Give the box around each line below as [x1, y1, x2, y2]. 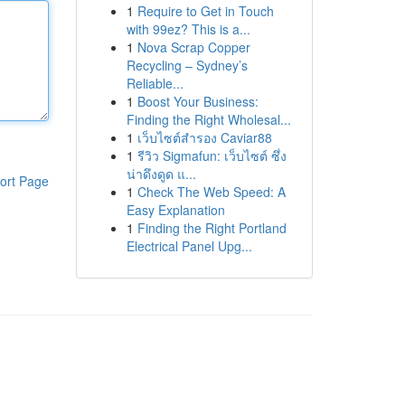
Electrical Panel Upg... [126, 237, 252, 255]
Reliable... [126, 74, 184, 92]
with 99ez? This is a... [126, 20, 250, 38]
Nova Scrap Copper [137, 38, 250, 56]
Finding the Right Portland [137, 219, 287, 237]
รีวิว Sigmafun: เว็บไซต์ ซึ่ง [137, 146, 287, 165]
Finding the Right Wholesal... [126, 110, 291, 128]
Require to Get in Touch [137, 2, 274, 20]
